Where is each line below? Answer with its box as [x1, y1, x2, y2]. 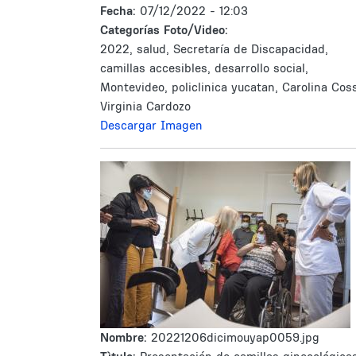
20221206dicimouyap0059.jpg [151, 330, 319, 345]
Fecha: [100, 3, 140, 18]
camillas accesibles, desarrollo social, [100, 60, 308, 75]
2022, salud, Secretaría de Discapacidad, [100, 41, 328, 56]
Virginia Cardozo [100, 99, 191, 114]
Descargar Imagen [100, 118, 203, 133]
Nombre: [100, 330, 151, 345]
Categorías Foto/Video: [100, 22, 228, 37]
